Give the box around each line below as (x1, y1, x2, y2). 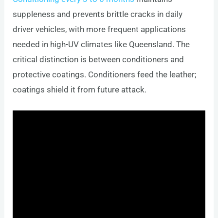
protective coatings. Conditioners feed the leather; (13, 69, 197, 79)
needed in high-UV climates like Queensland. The (13, 39, 190, 49)
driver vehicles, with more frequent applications (13, 24, 186, 34)
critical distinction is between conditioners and (13, 54, 184, 64)
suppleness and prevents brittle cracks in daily (13, 9, 183, 19)
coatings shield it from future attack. (13, 84, 147, 94)
